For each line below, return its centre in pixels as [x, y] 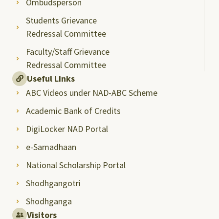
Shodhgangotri [53, 183]
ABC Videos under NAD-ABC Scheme [91, 92]
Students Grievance [61, 20]
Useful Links [51, 78]
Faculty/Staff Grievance [67, 51]
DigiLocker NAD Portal [67, 129]
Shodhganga [49, 201]
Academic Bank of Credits [73, 110]
